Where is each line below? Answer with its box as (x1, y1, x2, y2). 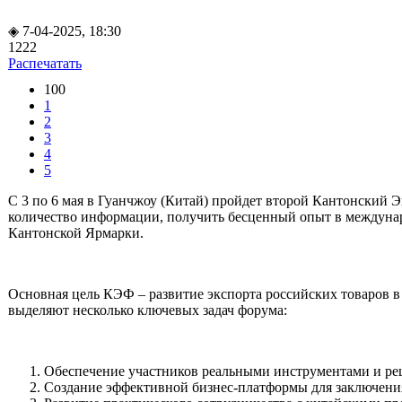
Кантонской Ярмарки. (8, 224, 144, 240)
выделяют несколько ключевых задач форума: (8, 301, 287, 318)
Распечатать (8, 55, 82, 71)
